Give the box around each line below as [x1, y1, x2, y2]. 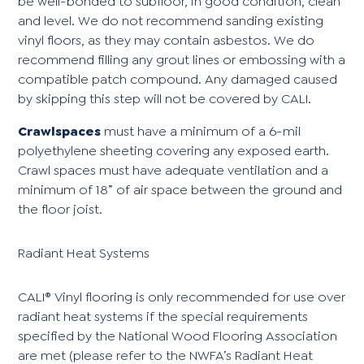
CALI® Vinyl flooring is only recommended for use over [18, 288, 346, 305]
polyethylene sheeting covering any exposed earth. [18, 141, 330, 159]
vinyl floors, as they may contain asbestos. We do [18, 31, 315, 49]
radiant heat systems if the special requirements [18, 307, 309, 325]
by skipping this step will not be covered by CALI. [18, 89, 312, 107]
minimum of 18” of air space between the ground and [18, 180, 343, 198]
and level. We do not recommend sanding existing [18, 11, 324, 29]
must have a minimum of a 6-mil [101, 122, 301, 140]
